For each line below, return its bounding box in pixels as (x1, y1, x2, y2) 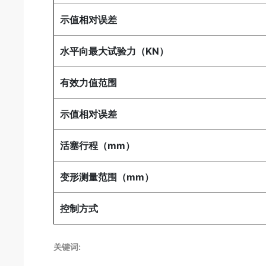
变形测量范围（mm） (60, 171, 154, 183)
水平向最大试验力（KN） (60, 45, 169, 58)
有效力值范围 (60, 77, 118, 89)
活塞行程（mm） (60, 140, 135, 152)
